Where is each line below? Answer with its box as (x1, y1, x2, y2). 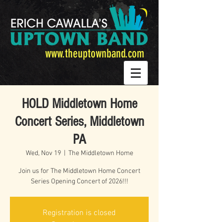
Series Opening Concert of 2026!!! (30, 177, 128, 186)
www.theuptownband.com (45, 47, 144, 60)
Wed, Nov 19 (25, 149, 61, 158)
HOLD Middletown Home (21, 96, 137, 111)
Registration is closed (43, 208, 116, 218)
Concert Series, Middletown (14, 114, 144, 129)
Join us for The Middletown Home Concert (18, 167, 140, 175)
